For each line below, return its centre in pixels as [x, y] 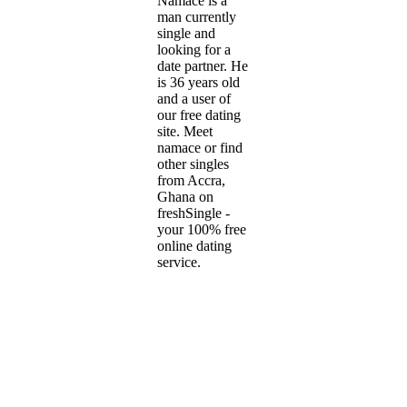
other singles [193, 164]
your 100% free [202, 229]
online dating [194, 245]
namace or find [200, 147]
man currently [197, 16]
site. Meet [185, 131]
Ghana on [185, 196]
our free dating [199, 114]
